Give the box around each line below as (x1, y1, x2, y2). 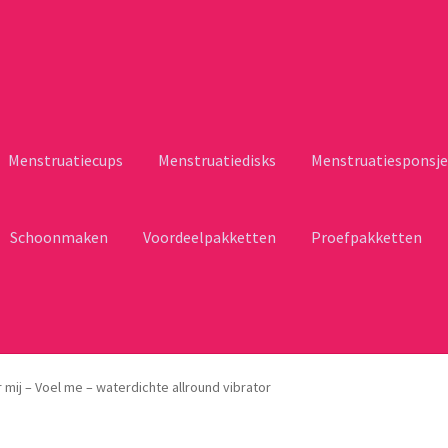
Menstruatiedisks (158, 150, 277, 171)
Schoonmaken (10, 227, 109, 248)
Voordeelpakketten (143, 227, 277, 248)
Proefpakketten (311, 227, 423, 248)
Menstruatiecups (8, 150, 124, 171)
